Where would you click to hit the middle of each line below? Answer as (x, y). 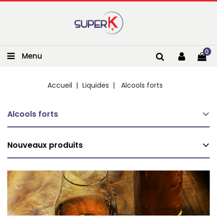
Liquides (95, 85)
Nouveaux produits (45, 145)
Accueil (60, 85)
